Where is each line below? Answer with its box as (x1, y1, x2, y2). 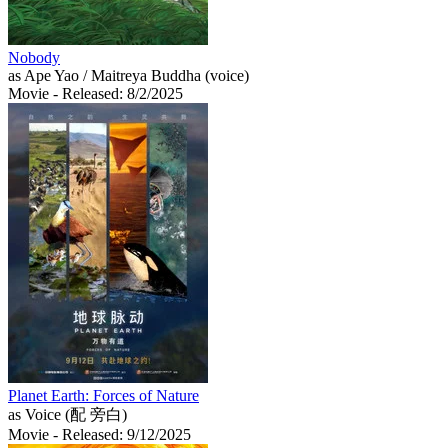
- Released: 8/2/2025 (53, 84, 183, 102)
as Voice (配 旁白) (8, 405, 127, 423)
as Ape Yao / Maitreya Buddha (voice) (8, 66, 249, 84)
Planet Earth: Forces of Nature (8, 386, 199, 404)
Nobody (8, 48, 60, 66)
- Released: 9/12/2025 (53, 425, 191, 443)
